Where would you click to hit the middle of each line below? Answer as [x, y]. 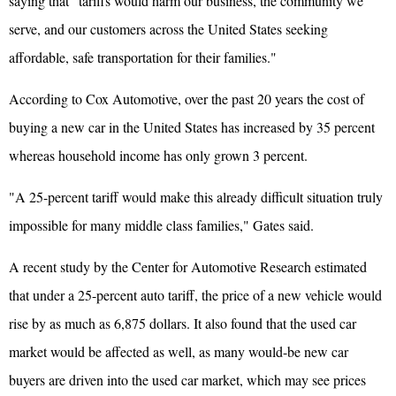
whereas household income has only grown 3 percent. [158, 155]
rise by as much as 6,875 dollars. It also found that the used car [183, 323]
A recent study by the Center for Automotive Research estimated [188, 266]
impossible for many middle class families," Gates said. [161, 225]
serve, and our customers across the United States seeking [168, 28]
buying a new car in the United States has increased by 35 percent [192, 126]
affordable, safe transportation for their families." [143, 57]
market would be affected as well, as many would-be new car [179, 351]
